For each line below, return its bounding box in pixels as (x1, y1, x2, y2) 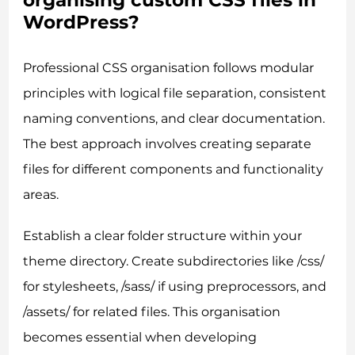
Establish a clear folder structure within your (23, 227, 303, 243)
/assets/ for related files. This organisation (23, 303, 281, 319)
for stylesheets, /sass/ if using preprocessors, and (23, 278, 327, 294)
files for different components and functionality (23, 161, 324, 177)
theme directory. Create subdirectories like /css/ (23, 253, 325, 269)
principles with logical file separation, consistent (23, 85, 327, 101)
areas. (23, 186, 59, 202)
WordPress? (23, 11, 140, 34)
